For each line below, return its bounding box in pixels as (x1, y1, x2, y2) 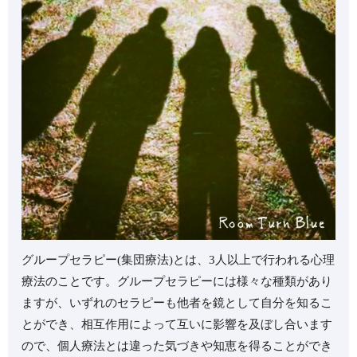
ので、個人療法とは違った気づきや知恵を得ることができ (22, 339, 333, 353)
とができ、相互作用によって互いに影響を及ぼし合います (22, 318, 333, 331)
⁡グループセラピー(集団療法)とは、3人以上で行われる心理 (22, 253, 335, 267)
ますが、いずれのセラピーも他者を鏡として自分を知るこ (22, 296, 333, 310)
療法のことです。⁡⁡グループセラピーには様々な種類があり (22, 275, 333, 288)
